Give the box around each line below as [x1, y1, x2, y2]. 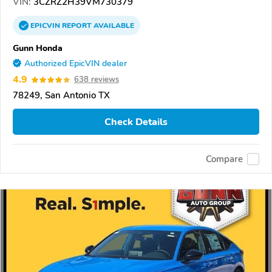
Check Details [104, 115, 168, 129]
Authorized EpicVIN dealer [24, 58, 127, 70]
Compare [206, 152, 243, 165]
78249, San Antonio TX [13, 89, 110, 102]
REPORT [62, 21, 92, 31]
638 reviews [74, 74, 119, 86]
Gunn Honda [13, 42, 63, 55]
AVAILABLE [92, 21, 134, 31]
